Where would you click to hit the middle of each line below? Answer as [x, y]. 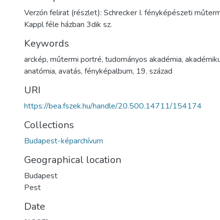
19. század [154, 71]
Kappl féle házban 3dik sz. [68, 25]
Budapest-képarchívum [64, 141]
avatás [70, 71]
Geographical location [73, 160]
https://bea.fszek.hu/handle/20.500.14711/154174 [113, 106]
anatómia [40, 71]
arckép [35, 59]
